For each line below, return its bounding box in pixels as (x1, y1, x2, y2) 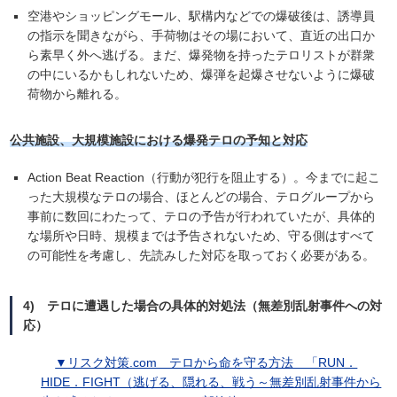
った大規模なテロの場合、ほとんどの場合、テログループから (27, 190, 376, 205)
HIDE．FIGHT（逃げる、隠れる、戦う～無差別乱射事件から (41, 375, 382, 390)
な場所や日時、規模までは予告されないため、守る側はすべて (27, 229, 376, 244)
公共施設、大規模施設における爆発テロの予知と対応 (10, 133, 308, 148)
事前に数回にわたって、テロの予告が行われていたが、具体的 (27, 209, 376, 224)
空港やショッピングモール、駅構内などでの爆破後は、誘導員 (27, 9, 376, 24)
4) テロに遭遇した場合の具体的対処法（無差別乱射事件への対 (23, 299, 383, 314)
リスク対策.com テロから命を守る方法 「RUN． (67, 355, 358, 370)
